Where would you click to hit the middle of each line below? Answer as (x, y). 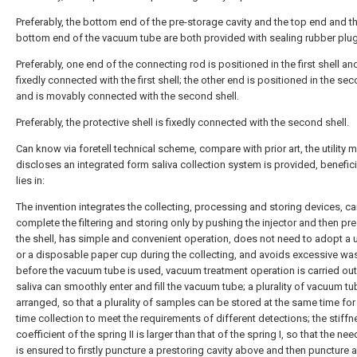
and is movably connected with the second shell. (127, 96)
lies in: (30, 180)
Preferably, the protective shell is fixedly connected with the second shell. (182, 122)
